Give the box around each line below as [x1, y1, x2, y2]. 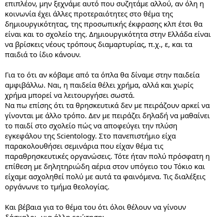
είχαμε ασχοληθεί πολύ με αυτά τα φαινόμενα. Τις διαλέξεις [5, 171, 205, 182]
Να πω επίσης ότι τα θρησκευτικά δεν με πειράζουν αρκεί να [5, 100, 210, 110]
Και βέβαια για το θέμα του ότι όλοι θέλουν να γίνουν [5, 202, 186, 212]
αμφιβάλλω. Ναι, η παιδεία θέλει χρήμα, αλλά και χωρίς [5, 80, 193, 90]
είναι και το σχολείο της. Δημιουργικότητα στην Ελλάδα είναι [5, 29, 211, 39]
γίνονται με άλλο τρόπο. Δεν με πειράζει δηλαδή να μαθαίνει [5, 110, 210, 121]
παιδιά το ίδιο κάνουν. [5, 49, 81, 60]
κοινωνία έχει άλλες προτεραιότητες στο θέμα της [5, 9, 173, 19]
